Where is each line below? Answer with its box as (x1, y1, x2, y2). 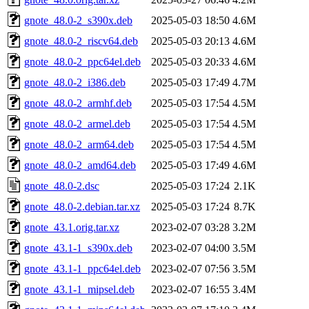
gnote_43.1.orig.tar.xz (24, 221, 119, 233)
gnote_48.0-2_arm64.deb (24, 138, 134, 150)
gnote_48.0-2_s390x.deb (24, 14, 132, 26)
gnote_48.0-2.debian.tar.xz (24, 200, 140, 212)
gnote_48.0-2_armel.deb (24, 117, 130, 130)
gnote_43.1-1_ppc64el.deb (24, 262, 141, 275)
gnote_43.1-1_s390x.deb (24, 241, 132, 254)
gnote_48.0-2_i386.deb (24, 76, 126, 88)
